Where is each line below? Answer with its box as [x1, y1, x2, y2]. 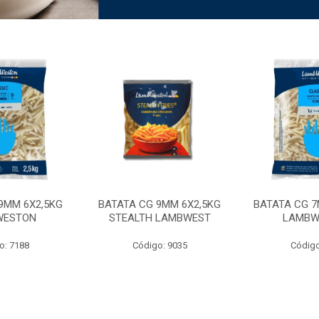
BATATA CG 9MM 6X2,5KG [98, 198, 221, 211]
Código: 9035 [132, 240, 187, 251]
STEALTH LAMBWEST [108, 211, 211, 225]
